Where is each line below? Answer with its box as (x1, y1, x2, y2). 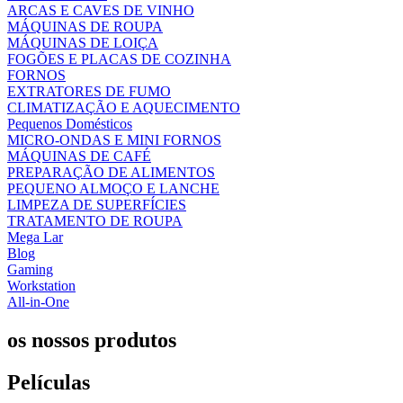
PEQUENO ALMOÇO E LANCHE (7, 181, 219, 197)
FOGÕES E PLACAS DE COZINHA (7, 51, 231, 67)
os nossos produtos (7, 328, 176, 353)
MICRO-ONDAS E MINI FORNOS (7, 132, 221, 148)
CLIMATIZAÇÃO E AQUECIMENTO (7, 100, 240, 116)
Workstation (7, 278, 76, 294)
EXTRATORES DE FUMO (7, 84, 171, 100)
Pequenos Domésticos (7, 116, 132, 132)
